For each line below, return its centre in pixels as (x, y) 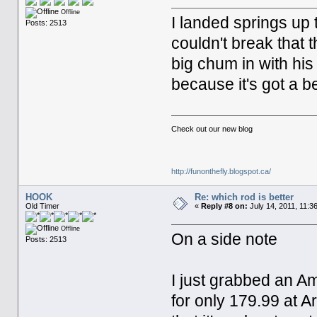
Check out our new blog (212, 128)
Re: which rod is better (244, 197)
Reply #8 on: (224, 206)
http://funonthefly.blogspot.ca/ (221, 171)
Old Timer (42, 206)
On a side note (225, 240)
